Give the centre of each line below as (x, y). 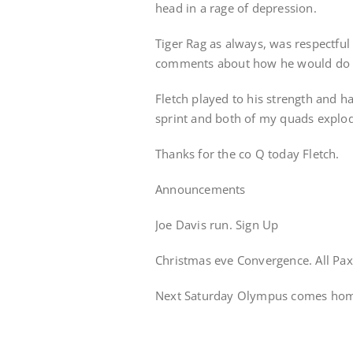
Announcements (201, 189)
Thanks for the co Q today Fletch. (247, 154)
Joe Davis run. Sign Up (217, 225)
